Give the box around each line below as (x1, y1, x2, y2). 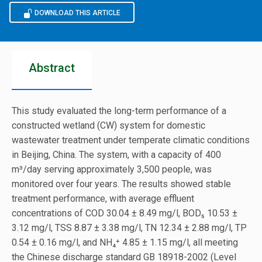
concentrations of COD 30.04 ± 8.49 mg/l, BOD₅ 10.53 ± (12, 207, 237, 219)
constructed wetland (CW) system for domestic (12, 119, 205, 131)
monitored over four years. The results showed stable (12, 178, 231, 189)
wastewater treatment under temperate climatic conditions (12, 134, 250, 146)
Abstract (29, 60, 75, 75)
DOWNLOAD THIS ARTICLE (33, 8, 120, 17)
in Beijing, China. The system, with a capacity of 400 (12, 149, 221, 160)
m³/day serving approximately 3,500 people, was (12, 163, 212, 175)
